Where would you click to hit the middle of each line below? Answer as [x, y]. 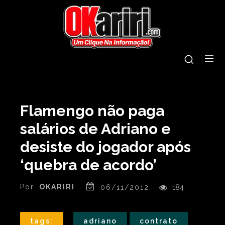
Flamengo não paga [92, 110]
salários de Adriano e [95, 129]
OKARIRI [57, 187]
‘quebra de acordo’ [88, 165]
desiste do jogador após [105, 147]
